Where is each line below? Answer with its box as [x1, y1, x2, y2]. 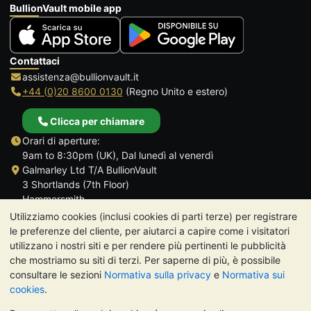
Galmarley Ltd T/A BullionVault [22, 163, 157, 176]
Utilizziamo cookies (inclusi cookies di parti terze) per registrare [10, 210, 297, 222]
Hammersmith [22, 192, 85, 205]
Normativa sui [222, 269, 285, 280]
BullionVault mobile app [10, 2, 121, 15]
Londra [22, 207, 54, 219]
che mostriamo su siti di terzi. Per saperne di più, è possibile [10, 254, 280, 266]
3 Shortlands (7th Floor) [22, 178, 129, 190]
